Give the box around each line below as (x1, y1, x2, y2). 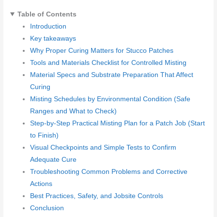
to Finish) (30, 131, 59, 139)
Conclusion (30, 204, 64, 212)
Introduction (30, 22, 67, 30)
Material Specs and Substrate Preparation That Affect (30, 71, 194, 78)
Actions (30, 180, 53, 187)
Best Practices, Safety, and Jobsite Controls (30, 192, 164, 200)
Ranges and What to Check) (30, 107, 117, 115)
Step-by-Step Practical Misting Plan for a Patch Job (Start (30, 119, 205, 127)
